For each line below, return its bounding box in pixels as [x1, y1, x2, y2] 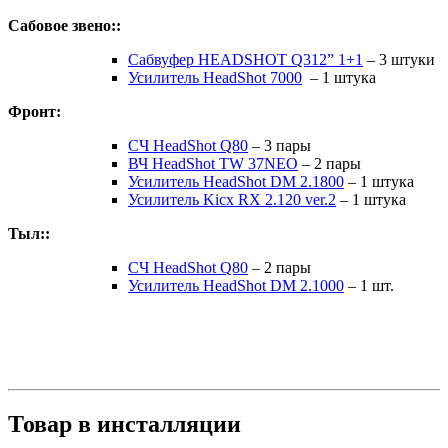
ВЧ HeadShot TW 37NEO [128, 154, 298, 172]
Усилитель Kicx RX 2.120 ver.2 [128, 190, 336, 208]
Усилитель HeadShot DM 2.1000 [128, 276, 344, 294]
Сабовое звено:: [8, 16, 121, 34]
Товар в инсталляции [8, 410, 241, 437]
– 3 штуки [363, 50, 435, 68]
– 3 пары [248, 136, 311, 154]
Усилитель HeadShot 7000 [128, 68, 302, 86]
